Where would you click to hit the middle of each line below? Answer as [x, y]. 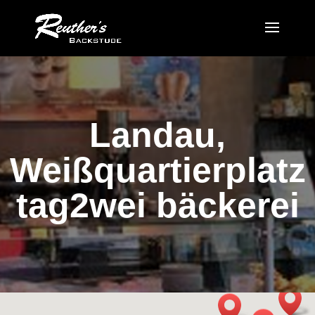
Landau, [157, 135]
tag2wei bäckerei [157, 206]
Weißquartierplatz [157, 171]
